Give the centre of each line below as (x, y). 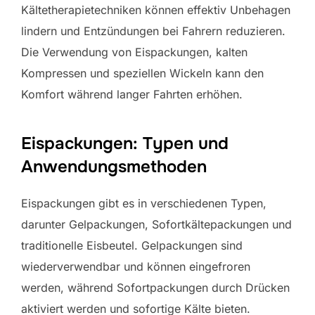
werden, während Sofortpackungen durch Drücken (155, 287)
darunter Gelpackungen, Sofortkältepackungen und (156, 224)
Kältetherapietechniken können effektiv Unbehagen (156, 9)
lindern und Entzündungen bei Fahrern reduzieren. (153, 31)
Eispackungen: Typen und (125, 143)
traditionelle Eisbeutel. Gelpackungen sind (132, 245)
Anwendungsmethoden (114, 166)
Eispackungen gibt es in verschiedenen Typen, (144, 203)
